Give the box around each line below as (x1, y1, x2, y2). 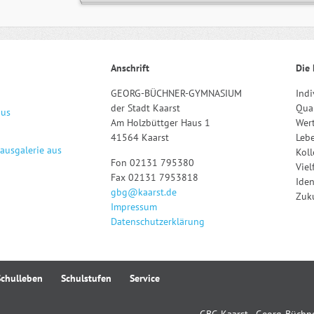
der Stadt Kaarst (111, 102, 180, 115)
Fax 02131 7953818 (111, 171, 198, 184)
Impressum (111, 200, 157, 214)
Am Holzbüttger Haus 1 (111, 116, 210, 130)
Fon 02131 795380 (111, 156, 194, 170)
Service (129, 272, 160, 285)
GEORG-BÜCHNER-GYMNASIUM (111, 87, 242, 100)
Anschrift (111, 62, 149, 75)
